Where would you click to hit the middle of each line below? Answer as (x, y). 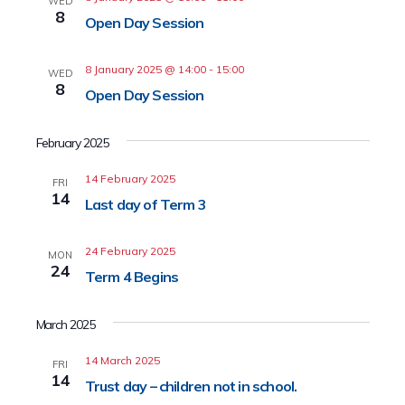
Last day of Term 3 (146, 204)
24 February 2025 (130, 251)
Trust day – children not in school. (191, 386)
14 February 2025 (130, 179)
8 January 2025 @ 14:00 (145, 69)
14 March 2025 (122, 360)
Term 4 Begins (132, 277)
